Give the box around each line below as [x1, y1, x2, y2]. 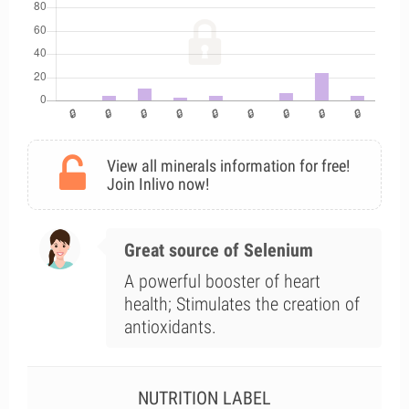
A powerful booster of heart [123, 270, 320, 292]
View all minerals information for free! [107, 156, 350, 175]
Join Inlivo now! [107, 174, 209, 194]
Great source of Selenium [123, 239, 313, 261]
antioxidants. [123, 316, 216, 338]
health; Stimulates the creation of [123, 293, 360, 315]
